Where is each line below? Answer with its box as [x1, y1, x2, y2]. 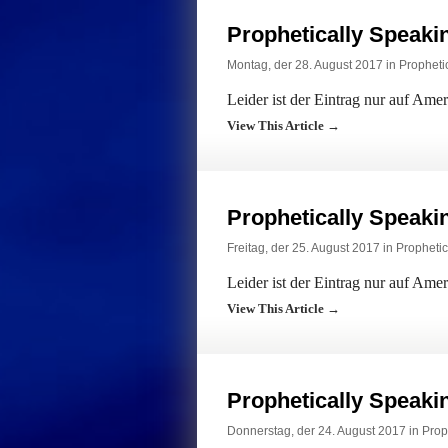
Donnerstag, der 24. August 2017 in [227, 424, 422, 438]
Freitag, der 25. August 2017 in [227, 241, 396, 255]
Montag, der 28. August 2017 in [227, 58, 399, 72]
